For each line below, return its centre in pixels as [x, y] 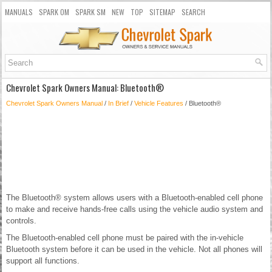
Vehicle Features [159, 104]
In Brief [118, 104]
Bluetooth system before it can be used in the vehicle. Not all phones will [134, 250]
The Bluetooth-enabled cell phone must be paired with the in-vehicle [125, 238]
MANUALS [19, 12]
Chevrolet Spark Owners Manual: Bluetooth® [85, 88]
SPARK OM [54, 12]
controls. [21, 221]
